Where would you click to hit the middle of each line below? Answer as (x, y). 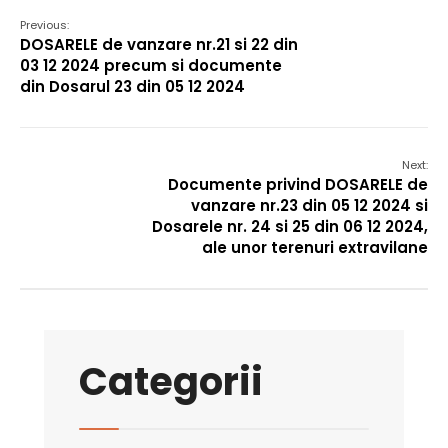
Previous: (44, 25)
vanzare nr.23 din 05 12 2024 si (309, 205)
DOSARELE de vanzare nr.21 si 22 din (159, 44)
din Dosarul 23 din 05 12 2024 (132, 86)
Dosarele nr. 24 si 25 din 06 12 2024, (290, 226)
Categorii (171, 381)
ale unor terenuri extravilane (315, 247)
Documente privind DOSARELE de (298, 184)
